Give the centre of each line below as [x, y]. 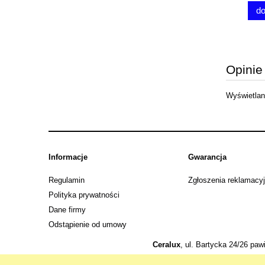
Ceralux [166, 245]
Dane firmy [67, 209]
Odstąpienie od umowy [88, 225]
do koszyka [139, 11]
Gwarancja [207, 157]
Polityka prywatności [84, 195]
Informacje [68, 157]
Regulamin [67, 180]
